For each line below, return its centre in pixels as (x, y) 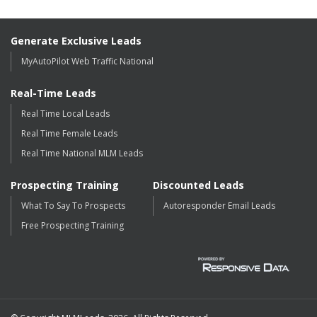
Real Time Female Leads (69, 133)
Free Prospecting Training (73, 225)
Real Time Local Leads (65, 114)
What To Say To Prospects (73, 206)
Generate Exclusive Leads (76, 41)
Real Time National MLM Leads (82, 153)
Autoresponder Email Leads (219, 206)
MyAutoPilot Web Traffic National (87, 61)
